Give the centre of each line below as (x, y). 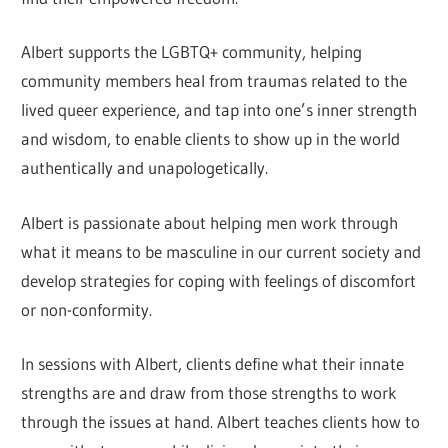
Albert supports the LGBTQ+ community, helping (192, 52)
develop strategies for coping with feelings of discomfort (219, 280)
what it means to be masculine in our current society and (221, 251)
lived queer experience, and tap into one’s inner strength (219, 110)
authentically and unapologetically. (145, 168)
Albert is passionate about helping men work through (210, 222)
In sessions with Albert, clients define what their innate (213, 364)
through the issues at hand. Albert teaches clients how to (221, 422)
